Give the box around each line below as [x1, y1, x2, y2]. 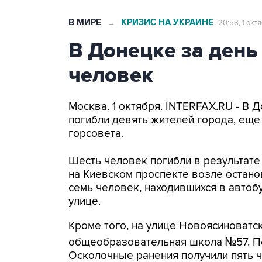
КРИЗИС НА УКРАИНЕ [121, 17, 213, 28]
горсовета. [68, 127, 123, 140]
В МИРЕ [68, 17, 101, 28]
